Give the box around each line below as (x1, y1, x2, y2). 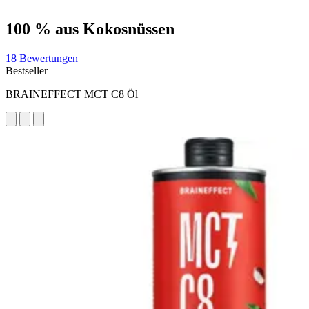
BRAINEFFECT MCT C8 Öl (6, 88, 138, 100)
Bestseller (6, 64, 48, 77)
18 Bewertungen (6, 52, 78, 64)
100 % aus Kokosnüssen (6, 19, 175, 38)
